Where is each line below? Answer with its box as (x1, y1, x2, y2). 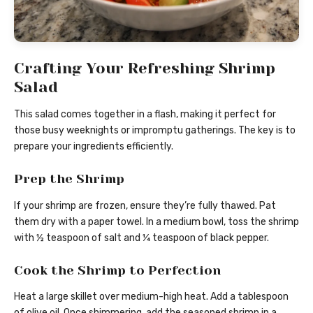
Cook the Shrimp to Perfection (14, 263, 221, 277)
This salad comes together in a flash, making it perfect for (14, 108, 276, 121)
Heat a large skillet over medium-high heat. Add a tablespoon (14, 291, 289, 303)
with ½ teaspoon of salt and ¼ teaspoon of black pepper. (14, 231, 269, 244)
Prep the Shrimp (14, 172, 124, 187)
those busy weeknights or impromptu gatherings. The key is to (14, 124, 296, 137)
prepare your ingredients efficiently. (14, 140, 173, 153)
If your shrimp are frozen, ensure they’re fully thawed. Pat (14, 199, 276, 212)
